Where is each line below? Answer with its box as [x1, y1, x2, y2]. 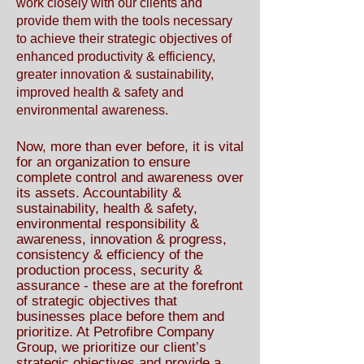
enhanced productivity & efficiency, [16, 50, 215, 63]
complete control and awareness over [16, 170, 244, 185]
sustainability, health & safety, [16, 201, 197, 216]
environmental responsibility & [16, 216, 199, 232]
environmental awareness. [16, 103, 171, 117]
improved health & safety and [16, 85, 184, 99]
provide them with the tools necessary [16, 14, 232, 28]
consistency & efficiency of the [16, 247, 203, 262]
